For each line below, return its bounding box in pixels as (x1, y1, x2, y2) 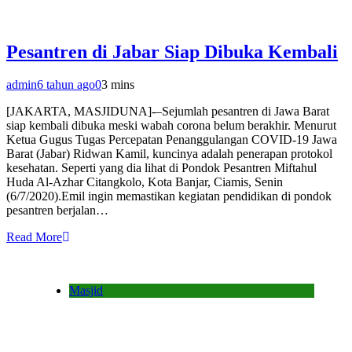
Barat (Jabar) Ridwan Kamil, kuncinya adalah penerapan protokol (6, 147, 332, 161)
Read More (6, 230, 62, 244)
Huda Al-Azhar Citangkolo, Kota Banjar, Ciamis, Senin (6, 175, 283, 189)
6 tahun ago (37, 78, 95, 92)
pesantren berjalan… (6, 203, 108, 218)
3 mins (101, 78, 134, 92)
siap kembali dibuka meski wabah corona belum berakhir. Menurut (6, 119, 336, 133)
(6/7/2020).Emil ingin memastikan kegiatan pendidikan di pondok (6, 189, 332, 203)
